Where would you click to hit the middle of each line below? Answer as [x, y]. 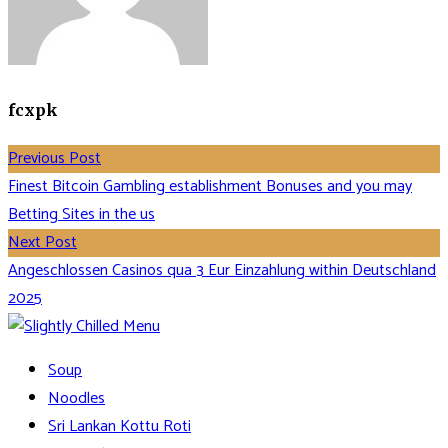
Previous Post [54, 159]
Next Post [42, 243]
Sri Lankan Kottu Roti [119, 427]
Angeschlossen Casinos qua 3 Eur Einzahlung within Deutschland [222, 271]
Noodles [76, 399]
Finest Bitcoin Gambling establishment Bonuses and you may [210, 187]
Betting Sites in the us [81, 215]
